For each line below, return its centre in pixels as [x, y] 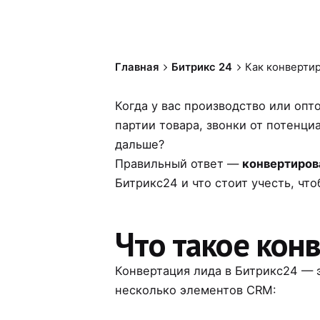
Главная [137, 67]
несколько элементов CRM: [196, 290]
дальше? [140, 144]
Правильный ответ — [179, 163]
